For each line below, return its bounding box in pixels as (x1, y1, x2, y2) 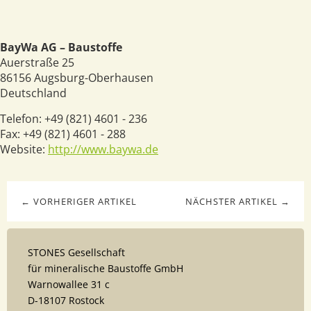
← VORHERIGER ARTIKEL (21, 195, 137, 208)
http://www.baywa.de (48, 142, 158, 157)
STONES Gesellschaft (28, 246, 125, 259)
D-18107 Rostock (28, 294, 104, 307)
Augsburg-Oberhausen (34, 70, 153, 85)
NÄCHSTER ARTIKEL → (185, 195, 290, 208)
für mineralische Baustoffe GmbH (28, 262, 183, 275)
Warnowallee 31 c (28, 278, 110, 291)
